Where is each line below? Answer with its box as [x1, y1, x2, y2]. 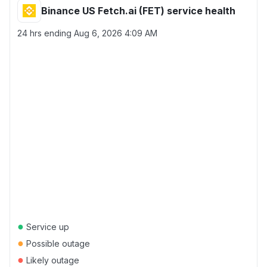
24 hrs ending [17, 28, 74, 38]
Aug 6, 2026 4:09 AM [74, 28, 157, 38]
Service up [24, 222, 69, 232]
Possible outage [24, 238, 90, 249]
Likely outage [24, 255, 79, 265]
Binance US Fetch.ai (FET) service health [41, 5, 235, 17]
